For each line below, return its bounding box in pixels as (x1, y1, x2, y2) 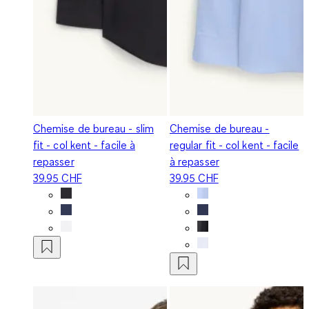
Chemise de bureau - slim (33, 121, 154, 135)
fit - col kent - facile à (33, 137, 136, 152)
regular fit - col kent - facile (170, 137, 299, 152)
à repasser (170, 154, 219, 168)
